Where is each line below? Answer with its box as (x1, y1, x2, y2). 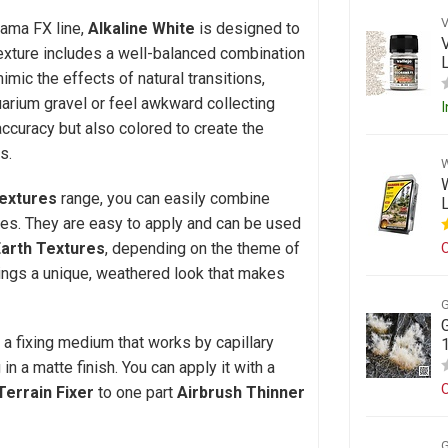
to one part (94, 382, 177, 402)
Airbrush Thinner (177, 382, 305, 402)
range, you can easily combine (57, 188, 270, 208)
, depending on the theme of (105, 238, 300, 258)
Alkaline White (88, 19, 195, 39)
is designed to (195, 19, 300, 39)
